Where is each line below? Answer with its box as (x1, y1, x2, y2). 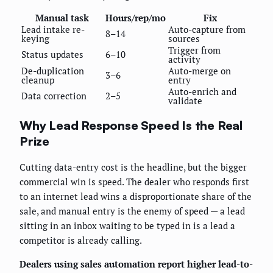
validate (168, 94, 202, 107)
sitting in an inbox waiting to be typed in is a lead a (19, 219, 235, 232)
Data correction (21, 90, 87, 102)
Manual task (35, 12, 89, 24)
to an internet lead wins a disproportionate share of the (19, 190, 252, 202)
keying (21, 32, 49, 45)
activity (168, 53, 200, 66)
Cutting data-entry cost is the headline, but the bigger (19, 160, 247, 173)
